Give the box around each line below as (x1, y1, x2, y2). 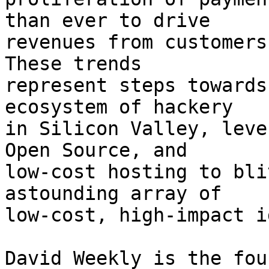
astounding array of (5, 183, 222, 205)
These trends (5, 53, 142, 75)
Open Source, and (5, 139, 187, 162)
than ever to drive (5, 10, 210, 32)
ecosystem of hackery (5, 96, 233, 118)
